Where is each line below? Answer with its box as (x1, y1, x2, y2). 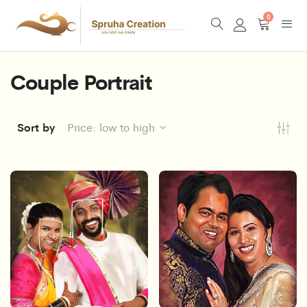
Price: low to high (67, 119, 155, 135)
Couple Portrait (10, 65, 152, 96)
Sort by (17, 119, 55, 135)
